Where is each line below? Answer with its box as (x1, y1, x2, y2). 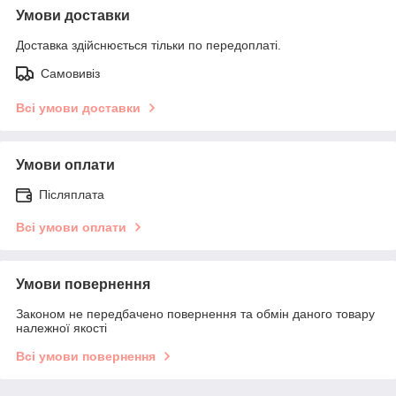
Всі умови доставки (16, 100, 141, 115)
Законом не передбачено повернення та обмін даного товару (16, 306, 375, 321)
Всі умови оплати (16, 219, 126, 234)
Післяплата (39, 187, 104, 202)
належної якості (16, 320, 107, 335)
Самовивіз (41, 65, 100, 80)
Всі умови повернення (16, 348, 156, 363)
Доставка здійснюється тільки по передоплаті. (16, 37, 281, 52)
